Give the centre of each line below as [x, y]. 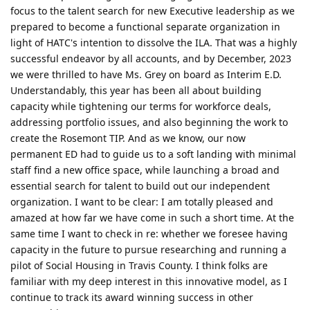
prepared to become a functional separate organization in [145, 27]
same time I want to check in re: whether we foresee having [149, 234]
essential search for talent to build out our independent [140, 186]
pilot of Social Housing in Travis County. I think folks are [139, 266]
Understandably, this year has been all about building [136, 91]
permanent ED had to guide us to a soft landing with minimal [153, 154]
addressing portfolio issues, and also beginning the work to [149, 122]
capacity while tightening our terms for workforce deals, [141, 107]
